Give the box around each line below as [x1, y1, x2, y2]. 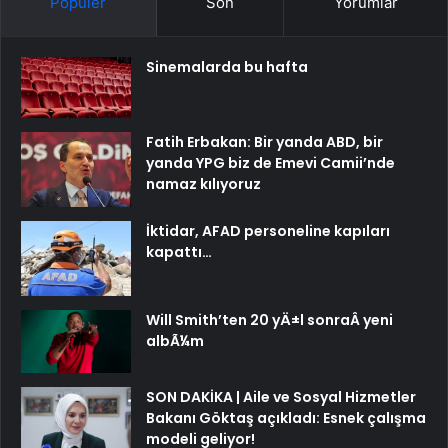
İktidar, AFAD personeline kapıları [146, 221, 390, 242]
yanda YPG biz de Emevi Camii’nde [146, 153, 395, 174]
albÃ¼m [146, 331, 204, 352]
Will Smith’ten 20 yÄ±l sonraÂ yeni [146, 310, 393, 331]
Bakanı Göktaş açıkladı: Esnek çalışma [146, 407, 426, 428]
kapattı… [146, 242, 212, 263]
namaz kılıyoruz [146, 174, 261, 195]
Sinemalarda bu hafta [146, 56, 308, 77]
